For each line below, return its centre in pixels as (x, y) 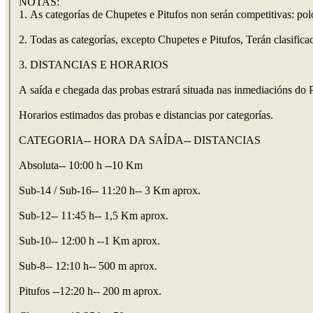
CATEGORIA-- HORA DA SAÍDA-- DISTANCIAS (140, 140)
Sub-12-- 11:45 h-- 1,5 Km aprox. (94, 216)
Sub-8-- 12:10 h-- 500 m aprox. (88, 266)
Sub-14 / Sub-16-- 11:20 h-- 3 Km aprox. (110, 191)
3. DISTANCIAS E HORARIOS (94, 65)
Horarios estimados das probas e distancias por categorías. (146, 115)
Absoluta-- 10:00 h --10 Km (81, 166)
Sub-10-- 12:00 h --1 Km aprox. (89, 241)
